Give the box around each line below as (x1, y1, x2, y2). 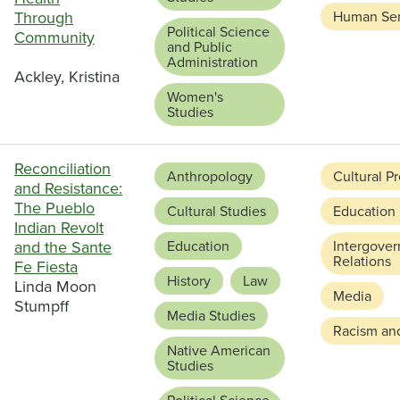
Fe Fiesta (14, 255, 78, 279)
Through (14, 6, 73, 30)
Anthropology (167, 166, 253, 187)
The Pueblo (14, 196, 95, 221)
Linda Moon (14, 275, 96, 299)
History (167, 271, 211, 292)
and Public (167, 37, 232, 58)
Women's (167, 87, 223, 108)
